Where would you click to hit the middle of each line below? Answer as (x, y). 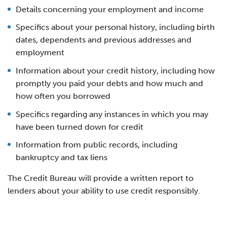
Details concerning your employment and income (110, 9)
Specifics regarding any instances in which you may (112, 114)
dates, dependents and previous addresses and (104, 40)
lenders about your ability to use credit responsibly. (104, 191)
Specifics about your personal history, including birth (115, 27)
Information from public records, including (97, 145)
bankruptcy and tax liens (62, 158)
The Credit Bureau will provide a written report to (101, 178)
